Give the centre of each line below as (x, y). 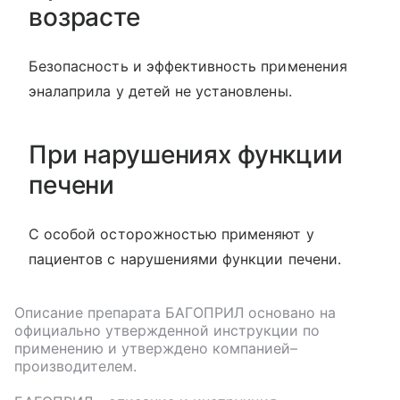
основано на (290, 313)
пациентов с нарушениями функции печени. (185, 259)
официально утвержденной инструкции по (167, 331)
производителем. (75, 367)
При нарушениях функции (186, 155)
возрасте (84, 17)
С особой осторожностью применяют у (171, 234)
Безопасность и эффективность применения (188, 67)
